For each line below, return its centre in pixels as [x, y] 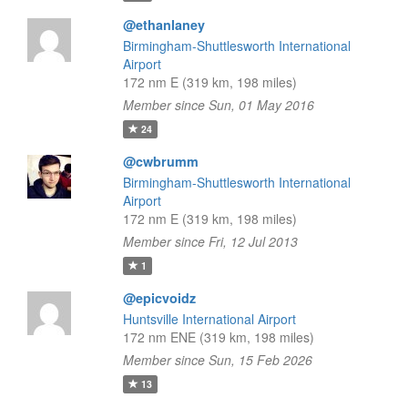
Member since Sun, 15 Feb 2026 [217, 360]
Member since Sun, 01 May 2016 [218, 105]
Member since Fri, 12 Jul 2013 [210, 241]
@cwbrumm [160, 161]
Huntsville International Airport [209, 319]
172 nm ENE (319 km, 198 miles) [218, 337]
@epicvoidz [159, 298]
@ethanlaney [163, 25]
